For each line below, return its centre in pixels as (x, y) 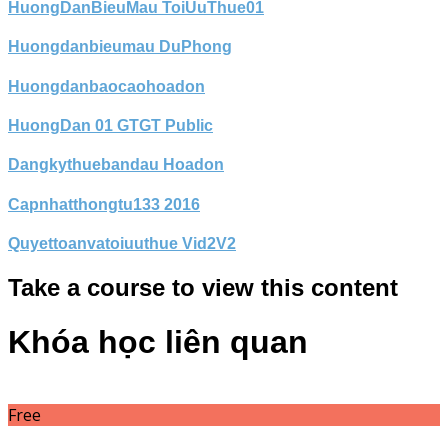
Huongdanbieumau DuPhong (120, 47)
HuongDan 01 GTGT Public (110, 125)
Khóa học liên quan (158, 341)
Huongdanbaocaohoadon (106, 86)
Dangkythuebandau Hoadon (116, 165)
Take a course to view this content (203, 288)
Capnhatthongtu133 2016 (104, 204)
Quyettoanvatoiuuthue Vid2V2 (122, 243)
